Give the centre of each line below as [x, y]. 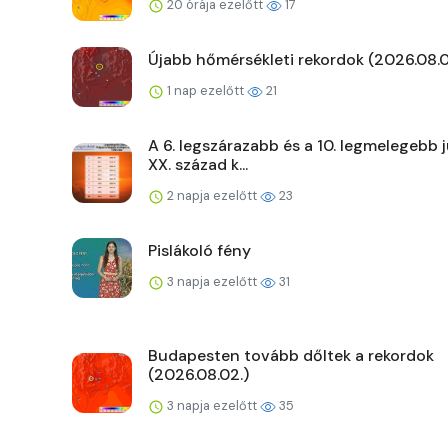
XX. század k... [198, 165]
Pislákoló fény [199, 251]
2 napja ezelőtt [212, 196]
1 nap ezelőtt [205, 91]
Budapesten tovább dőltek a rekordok [291, 356]
